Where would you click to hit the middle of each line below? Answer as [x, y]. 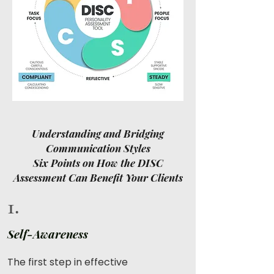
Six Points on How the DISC [98, 163]
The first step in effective [68, 262]
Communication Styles [98, 148]
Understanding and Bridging [98, 133]
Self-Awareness [48, 234]
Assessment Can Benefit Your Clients [98, 177]
